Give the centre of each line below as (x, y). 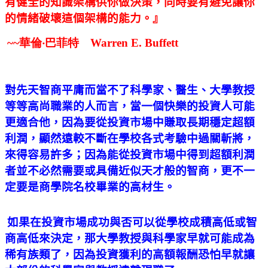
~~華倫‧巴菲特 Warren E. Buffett (93, 42)
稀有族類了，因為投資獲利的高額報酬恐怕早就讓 (130, 254)
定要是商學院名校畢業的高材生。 (90, 187)
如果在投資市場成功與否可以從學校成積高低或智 (132, 222)
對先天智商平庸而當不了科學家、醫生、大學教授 (130, 90)
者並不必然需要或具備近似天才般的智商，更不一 (130, 170)
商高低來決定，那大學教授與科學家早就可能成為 (130, 238)
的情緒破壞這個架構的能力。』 (86, 18)
